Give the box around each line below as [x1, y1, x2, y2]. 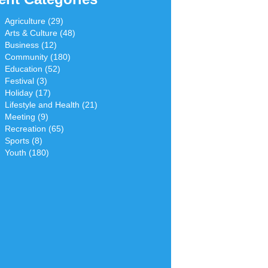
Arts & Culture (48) [5, 28, 75, 38]
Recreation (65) [5, 123, 64, 133]
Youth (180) [5, 147, 49, 157]
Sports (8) [5, 135, 42, 145]
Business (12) [5, 39, 57, 50]
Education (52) [5, 63, 60, 74]
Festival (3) [5, 75, 47, 86]
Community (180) [5, 51, 71, 62]
